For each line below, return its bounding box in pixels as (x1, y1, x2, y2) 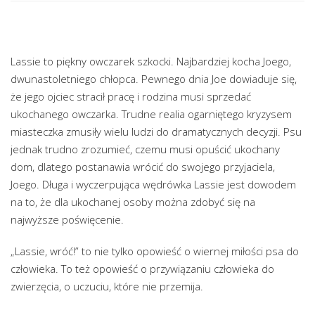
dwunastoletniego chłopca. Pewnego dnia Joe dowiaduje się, (11, 72, 297, 86)
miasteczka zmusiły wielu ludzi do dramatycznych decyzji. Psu (11, 124, 302, 139)
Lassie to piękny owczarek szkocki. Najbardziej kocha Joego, (11, 54, 291, 69)
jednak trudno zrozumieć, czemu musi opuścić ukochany (11, 142, 280, 157)
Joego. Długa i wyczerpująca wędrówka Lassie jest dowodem (11, 177, 296, 192)
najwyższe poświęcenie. (11, 212, 124, 227)
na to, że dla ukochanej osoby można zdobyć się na (11, 195, 255, 210)
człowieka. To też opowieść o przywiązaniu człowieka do (11, 262, 274, 276)
